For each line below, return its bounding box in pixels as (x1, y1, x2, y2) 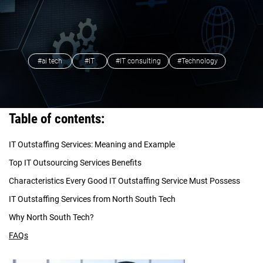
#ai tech (38, 57, 63, 66)
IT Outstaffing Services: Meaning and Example (9, 140, 175, 150)
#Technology (177, 57, 218, 66)
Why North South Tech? (9, 213, 94, 222)
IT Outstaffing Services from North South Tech (9, 194, 176, 204)
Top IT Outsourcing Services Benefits (9, 158, 141, 168)
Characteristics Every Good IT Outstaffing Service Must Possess (9, 176, 240, 186)
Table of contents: (9, 111, 104, 127)
